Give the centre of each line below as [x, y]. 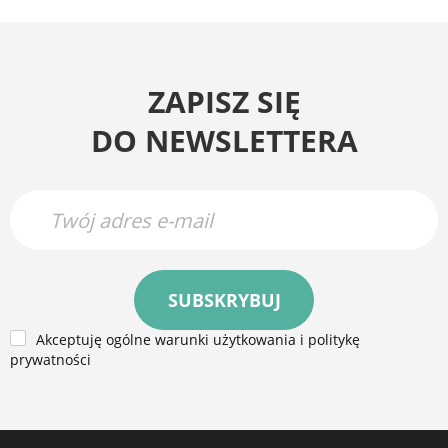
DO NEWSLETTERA [224, 140]
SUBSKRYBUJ [224, 300]
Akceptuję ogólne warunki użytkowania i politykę [198, 339]
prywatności [50, 359]
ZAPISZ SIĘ [224, 101]
